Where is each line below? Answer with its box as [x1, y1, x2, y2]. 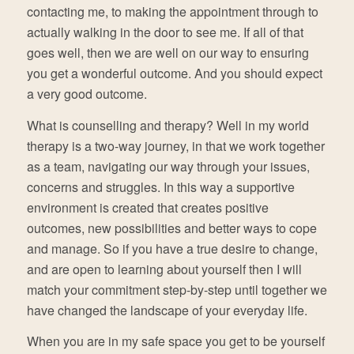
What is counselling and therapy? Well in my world [26, 115, 309, 134]
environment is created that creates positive [26, 198, 269, 217]
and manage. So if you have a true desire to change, [26, 239, 318, 258]
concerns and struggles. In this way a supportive [26, 177, 295, 196]
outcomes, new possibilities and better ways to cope [26, 218, 317, 237]
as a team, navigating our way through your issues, [26, 156, 310, 175]
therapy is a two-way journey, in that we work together [26, 136, 325, 155]
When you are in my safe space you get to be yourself [26, 332, 325, 351]
